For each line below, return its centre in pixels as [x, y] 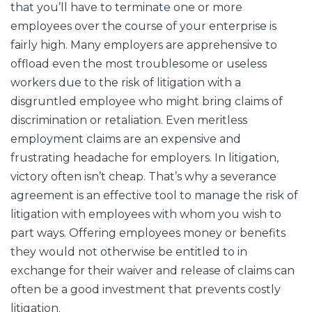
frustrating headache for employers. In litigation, [145, 158]
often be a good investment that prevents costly [146, 290]
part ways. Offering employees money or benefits [148, 233]
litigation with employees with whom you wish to [146, 214]
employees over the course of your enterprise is [143, 26]
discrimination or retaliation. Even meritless [129, 120]
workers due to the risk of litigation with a [126, 83]
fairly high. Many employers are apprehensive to [144, 45]
